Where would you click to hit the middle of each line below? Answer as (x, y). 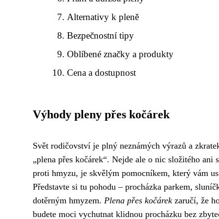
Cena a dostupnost (102, 73)
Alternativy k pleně (103, 17)
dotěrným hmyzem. (68, 200)
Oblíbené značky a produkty (120, 54)
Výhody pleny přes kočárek (101, 114)
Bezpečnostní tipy (101, 35)
